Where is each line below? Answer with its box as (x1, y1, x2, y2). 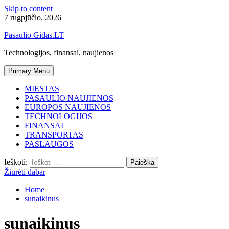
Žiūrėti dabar (4, 168, 45, 176)
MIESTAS (25, 84, 59, 93)
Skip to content (4, 4, 53, 13)
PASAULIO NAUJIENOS (25, 94, 113, 102)
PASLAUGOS (25, 140, 74, 148)
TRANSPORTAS (25, 130, 83, 139)
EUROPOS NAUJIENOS (25, 103, 111, 111)
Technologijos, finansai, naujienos (4, 48, 113, 57)
